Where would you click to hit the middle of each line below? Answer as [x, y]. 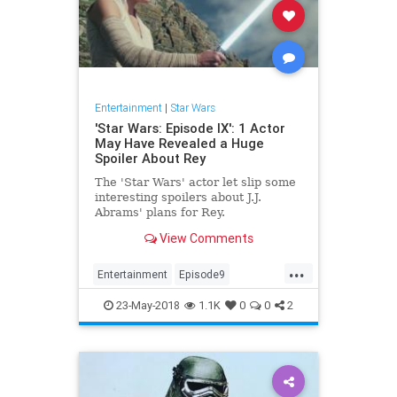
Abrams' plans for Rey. [160, 212]
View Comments [205, 239]
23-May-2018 [147, 305]
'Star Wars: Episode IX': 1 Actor [190, 128]
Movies [177, 302]
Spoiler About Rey [150, 158]
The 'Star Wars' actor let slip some [195, 182]
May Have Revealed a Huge [179, 143]
